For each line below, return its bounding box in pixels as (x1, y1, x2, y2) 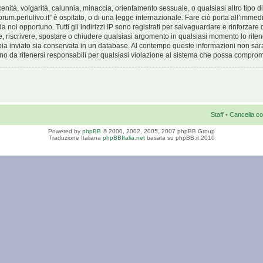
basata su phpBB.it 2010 (144, 134, 215, 141)
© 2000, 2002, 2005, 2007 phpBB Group (101, 128, 215, 134)
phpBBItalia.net (102, 134, 145, 141)
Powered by (48, 128, 82, 134)
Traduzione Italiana (48, 134, 103, 141)
